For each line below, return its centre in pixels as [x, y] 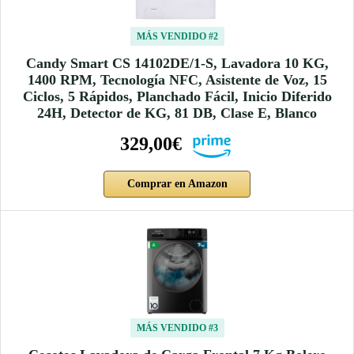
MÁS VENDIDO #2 [177, 37]
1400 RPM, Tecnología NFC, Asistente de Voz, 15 [177, 80]
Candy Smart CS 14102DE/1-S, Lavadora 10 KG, [177, 64]
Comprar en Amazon [177, 184]
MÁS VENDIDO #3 [177, 328]
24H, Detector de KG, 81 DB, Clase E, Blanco [177, 113]
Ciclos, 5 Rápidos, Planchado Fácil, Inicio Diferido [177, 97]
